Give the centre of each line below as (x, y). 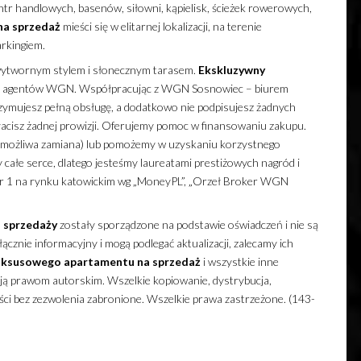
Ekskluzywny (231, 70)
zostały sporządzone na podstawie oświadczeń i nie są (187, 225)
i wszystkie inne (239, 262)
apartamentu (99, 262)
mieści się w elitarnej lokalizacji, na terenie (161, 27)
